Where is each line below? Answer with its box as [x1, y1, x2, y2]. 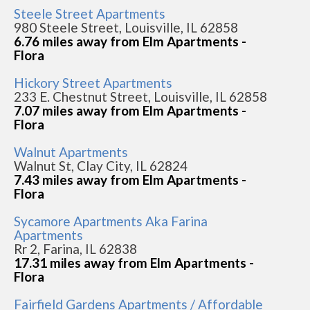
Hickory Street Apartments [14, 75, 172, 91]
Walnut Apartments [14, 144, 128, 160]
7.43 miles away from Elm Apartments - [14, 172, 246, 188]
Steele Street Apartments [14, 6, 165, 21]
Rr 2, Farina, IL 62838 [14, 241, 137, 257]
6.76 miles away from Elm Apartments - [14, 33, 246, 49]
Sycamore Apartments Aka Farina [14, 213, 208, 229]
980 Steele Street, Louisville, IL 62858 [14, 19, 238, 35]
